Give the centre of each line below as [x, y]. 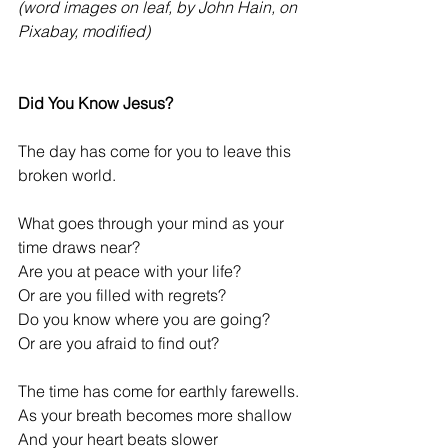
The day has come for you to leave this [156, 151]
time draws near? [79, 247]
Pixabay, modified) [84, 31]
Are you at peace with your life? [129, 271]
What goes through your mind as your [153, 223]
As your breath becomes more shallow [155, 415]
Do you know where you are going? [144, 319]
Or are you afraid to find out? [118, 343]
